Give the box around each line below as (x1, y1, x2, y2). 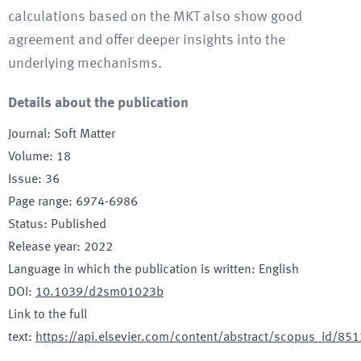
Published (51, 218, 106, 231)
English (259, 263, 299, 276)
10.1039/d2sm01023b (35, 286, 164, 299)
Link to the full (8, 309, 87, 322)
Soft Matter (54, 128, 115, 141)
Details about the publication (8, 96, 189, 110)
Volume (8, 151, 49, 164)
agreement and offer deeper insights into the (8, 33, 285, 48)
